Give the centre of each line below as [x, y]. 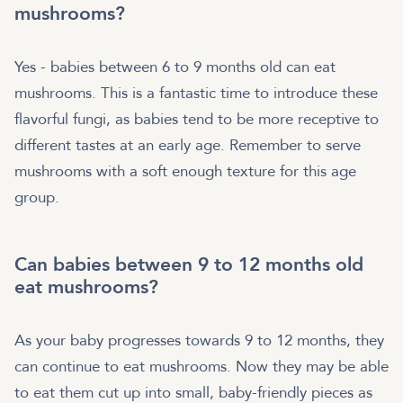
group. [39, 197]
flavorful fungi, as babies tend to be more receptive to [197, 119]
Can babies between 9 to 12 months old [189, 264]
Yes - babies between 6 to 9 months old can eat [175, 67]
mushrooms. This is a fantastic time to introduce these [196, 93]
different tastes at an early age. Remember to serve [188, 145]
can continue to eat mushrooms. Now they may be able [201, 366]
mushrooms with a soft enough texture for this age [185, 171]
